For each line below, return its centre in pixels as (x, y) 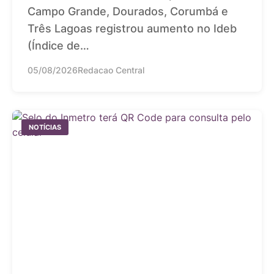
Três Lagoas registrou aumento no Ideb (132, 28)
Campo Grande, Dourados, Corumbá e (128, 11)
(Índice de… (58, 45)
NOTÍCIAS (45, 127)
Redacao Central (111, 70)
